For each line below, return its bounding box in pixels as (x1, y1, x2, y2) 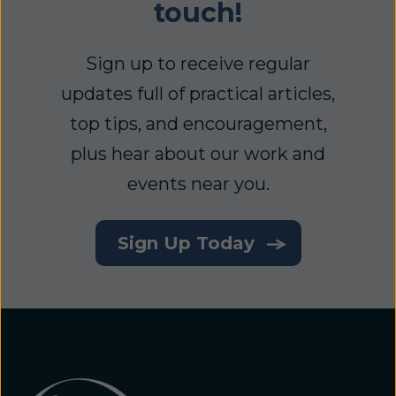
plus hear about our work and (71, 142, 325, 164)
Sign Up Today (117, 232, 260, 254)
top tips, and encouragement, (69, 112, 327, 134)
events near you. (126, 172, 270, 194)
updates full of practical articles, (61, 82, 335, 104)
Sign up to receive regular (86, 52, 310, 74)
